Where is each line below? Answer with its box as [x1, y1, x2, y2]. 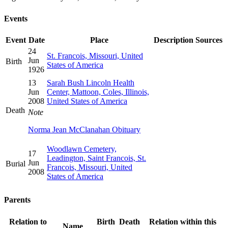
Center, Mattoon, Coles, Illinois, [47, 88, 149, 97]
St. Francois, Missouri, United [47, 51, 143, 61]
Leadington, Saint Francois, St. [47, 154, 146, 163]
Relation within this [149, 217, 216, 226]
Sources [195, 36, 222, 45]
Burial [6, 159, 25, 168]
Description [154, 36, 193, 45]
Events [4, 14, 27, 23]
